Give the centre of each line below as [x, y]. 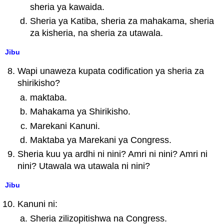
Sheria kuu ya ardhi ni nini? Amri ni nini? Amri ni [113, 154]
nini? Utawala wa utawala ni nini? [84, 166]
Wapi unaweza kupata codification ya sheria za [111, 71]
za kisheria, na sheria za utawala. [96, 33]
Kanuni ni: [38, 204]
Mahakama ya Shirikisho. [80, 112]
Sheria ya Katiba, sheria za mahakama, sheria [122, 21]
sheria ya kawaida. [67, 7]
